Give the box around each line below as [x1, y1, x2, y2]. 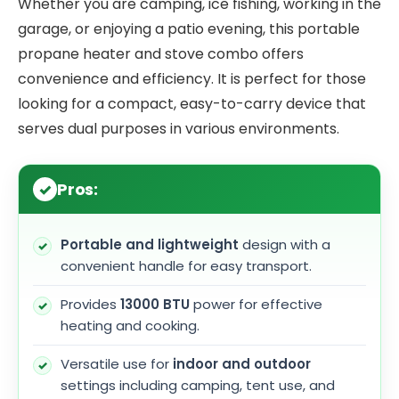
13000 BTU [120, 295, 190, 314]
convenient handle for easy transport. [61, 256, 312, 276]
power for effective [190, 295, 322, 314]
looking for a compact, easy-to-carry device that [18, 94, 366, 115]
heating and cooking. [61, 316, 199, 336]
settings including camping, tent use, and [61, 376, 335, 395]
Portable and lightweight [61, 235, 239, 255]
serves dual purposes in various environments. [18, 118, 339, 140]
